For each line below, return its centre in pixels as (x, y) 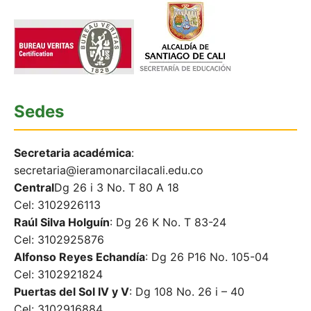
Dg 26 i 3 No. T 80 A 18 (117, 188)
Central (34, 188)
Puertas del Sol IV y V (72, 292)
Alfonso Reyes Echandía (79, 257)
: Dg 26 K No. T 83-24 (168, 222)
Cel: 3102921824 (58, 275)
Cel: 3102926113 (57, 205)
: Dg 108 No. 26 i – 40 (187, 292)
